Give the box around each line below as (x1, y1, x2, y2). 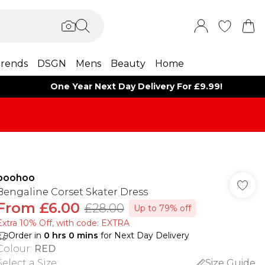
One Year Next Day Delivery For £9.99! (50, 81, 223, 92)
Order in (8, 230, 44, 241)
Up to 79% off (133, 203, 191, 214)
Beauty (110, 58, 146, 69)
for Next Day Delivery (98, 230, 189, 241)
